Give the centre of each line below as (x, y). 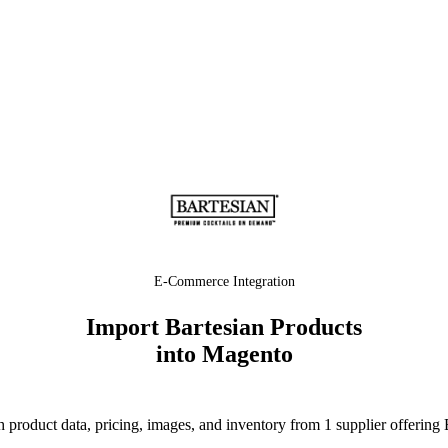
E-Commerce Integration (224, 281)
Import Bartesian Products (224, 327)
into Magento (224, 354)
